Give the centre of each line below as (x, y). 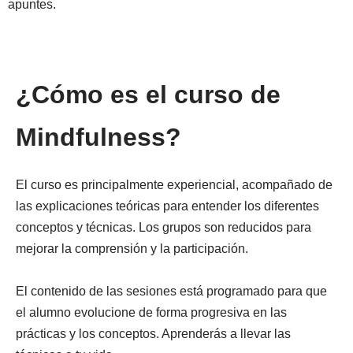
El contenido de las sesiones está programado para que (171, 291)
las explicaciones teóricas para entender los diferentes (167, 206)
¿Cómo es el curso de (148, 95)
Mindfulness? (98, 137)
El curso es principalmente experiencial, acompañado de (174, 185)
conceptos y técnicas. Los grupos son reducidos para (163, 227)
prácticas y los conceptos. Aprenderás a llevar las (153, 334)
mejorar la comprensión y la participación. (132, 249)
